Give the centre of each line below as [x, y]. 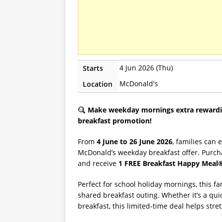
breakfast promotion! [115, 121]
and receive [98, 164]
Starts [93, 68]
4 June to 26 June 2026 [135, 142]
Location [98, 84]
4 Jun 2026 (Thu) [146, 68]
